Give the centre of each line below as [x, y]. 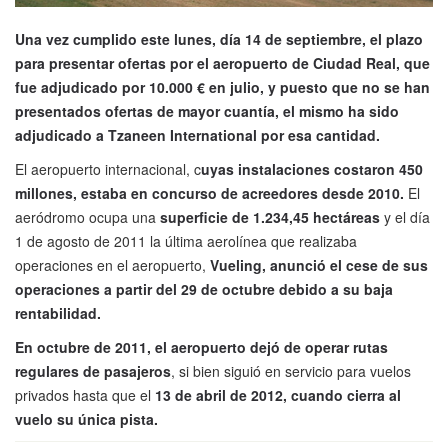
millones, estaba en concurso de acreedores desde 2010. [209, 192]
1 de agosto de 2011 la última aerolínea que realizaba [186, 240]
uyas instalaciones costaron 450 [312, 168]
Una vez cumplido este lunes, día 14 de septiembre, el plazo [219, 38]
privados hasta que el [85, 394]
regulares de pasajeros [93, 370]
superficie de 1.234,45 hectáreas [270, 216]
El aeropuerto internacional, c [108, 168]
